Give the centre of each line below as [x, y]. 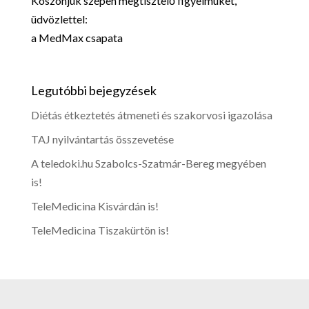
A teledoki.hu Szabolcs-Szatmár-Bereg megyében [148, 163]
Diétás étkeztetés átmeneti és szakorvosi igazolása [151, 114]
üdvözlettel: [59, 19]
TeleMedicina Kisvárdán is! [94, 206]
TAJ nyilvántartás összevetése [102, 139]
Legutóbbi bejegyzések [93, 90]
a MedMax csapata [77, 37]
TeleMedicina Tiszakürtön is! [100, 230]
